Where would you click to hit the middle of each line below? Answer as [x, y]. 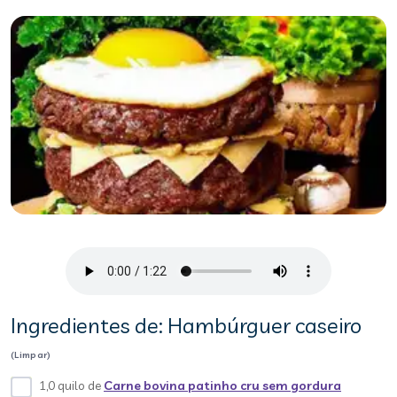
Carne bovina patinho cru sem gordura [222, 385]
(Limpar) [31, 355]
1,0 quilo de [71, 385]
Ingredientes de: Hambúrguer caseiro [186, 325]
